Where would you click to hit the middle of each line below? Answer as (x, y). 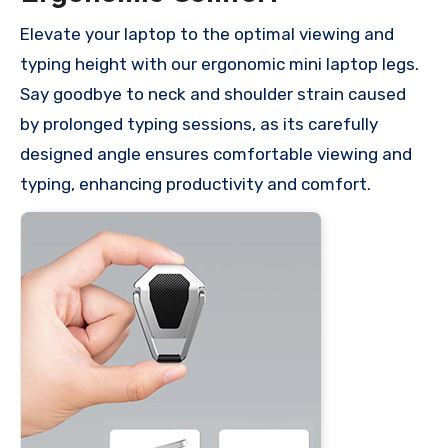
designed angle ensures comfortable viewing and (216, 154)
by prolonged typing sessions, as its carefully (199, 124)
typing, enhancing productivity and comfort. (195, 184)
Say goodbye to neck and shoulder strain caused (213, 94)
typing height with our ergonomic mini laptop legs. (219, 64)
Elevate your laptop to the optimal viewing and (207, 34)
